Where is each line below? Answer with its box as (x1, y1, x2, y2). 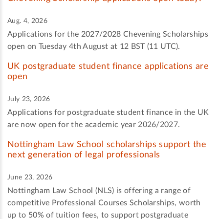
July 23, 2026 (7, 95, 50, 103)
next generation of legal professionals (7, 150, 160, 159)
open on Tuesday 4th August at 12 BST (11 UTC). (7, 42, 180, 50)
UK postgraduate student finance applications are (7, 62, 209, 71)
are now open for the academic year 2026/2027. (7, 120, 180, 129)
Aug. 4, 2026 (7, 17, 47, 24)
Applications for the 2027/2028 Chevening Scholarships (7, 30, 208, 38)
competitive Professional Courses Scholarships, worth (7, 198, 201, 207)
